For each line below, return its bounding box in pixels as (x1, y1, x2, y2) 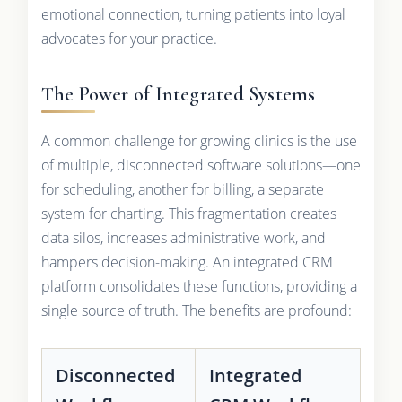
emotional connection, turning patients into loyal (40, 4, 345, 25)
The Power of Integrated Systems (40, 83, 316, 107)
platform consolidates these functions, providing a (40, 276, 357, 297)
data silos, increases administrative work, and (40, 228, 326, 249)
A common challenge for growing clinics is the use (40, 131, 357, 152)
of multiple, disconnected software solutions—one (40, 155, 361, 176)
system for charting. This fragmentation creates (40, 204, 336, 224)
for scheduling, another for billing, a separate (40, 179, 324, 200)
